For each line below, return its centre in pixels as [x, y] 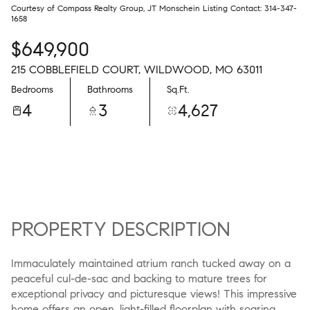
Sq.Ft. [178, 89]
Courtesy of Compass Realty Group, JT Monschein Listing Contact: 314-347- [154, 8]
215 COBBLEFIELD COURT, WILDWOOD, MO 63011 [137, 70]
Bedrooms [32, 89]
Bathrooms [110, 89]
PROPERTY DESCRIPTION [121, 229]
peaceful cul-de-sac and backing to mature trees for [139, 279]
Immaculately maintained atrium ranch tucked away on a [151, 263]
